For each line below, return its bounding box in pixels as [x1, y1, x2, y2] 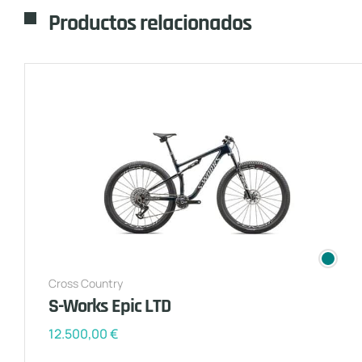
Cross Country [48, 276, 123, 292]
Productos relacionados [48, 9, 251, 38]
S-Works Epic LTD [48, 294, 170, 319]
